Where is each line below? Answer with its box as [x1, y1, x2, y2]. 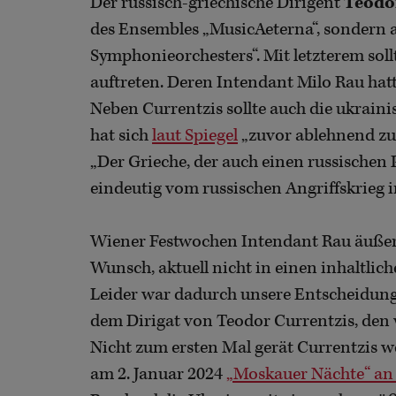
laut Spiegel [152, 124, 238, 147]
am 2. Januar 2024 [90, 362, 226, 385]
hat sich [90, 124, 152, 147]
